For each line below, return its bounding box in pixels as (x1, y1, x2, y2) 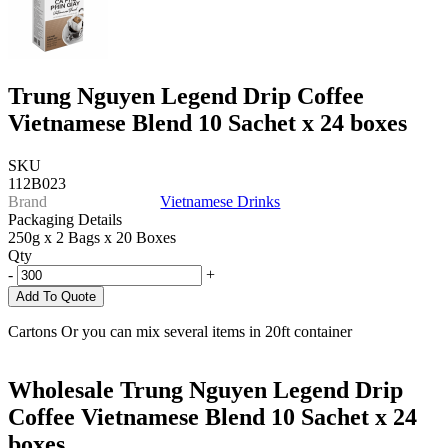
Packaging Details (8, 211, 122, 229)
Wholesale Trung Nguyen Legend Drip (8, 377, 403, 404)
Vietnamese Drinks (160, 193, 281, 211)
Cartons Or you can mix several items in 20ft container (8, 323, 352, 341)
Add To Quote (16, 289, 96, 305)
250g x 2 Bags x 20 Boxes (8, 229, 176, 247)
